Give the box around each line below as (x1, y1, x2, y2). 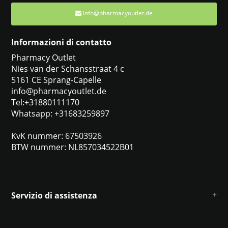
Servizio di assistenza (11, 189, 97, 201)
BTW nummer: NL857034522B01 (11, 141, 134, 153)
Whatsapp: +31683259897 (11, 107, 109, 119)
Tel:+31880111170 (11, 96, 79, 108)
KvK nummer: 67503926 (11, 130, 102, 141)
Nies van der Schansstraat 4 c (11, 63, 124, 74)
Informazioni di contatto (11, 36, 111, 48)
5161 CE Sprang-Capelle (11, 74, 101, 85)
